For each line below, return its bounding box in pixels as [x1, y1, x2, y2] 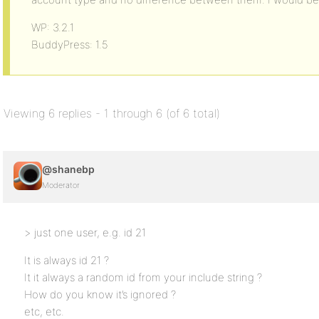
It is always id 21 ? [24, 253, 109, 267]
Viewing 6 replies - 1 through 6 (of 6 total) [4, 106, 220, 120]
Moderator [42, 180, 80, 190]
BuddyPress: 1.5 [31, 38, 108, 51]
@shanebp [42, 163, 95, 175]
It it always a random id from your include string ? [24, 271, 262, 284]
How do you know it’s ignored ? [24, 288, 176, 301]
